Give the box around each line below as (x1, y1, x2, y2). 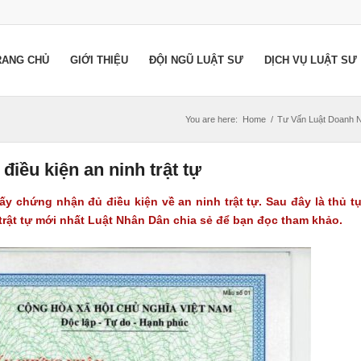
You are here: (185, 114, 238, 124)
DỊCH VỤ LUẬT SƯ (264, 54, 357, 66)
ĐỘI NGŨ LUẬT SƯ (149, 54, 243, 66)
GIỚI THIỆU (70, 54, 128, 66)
